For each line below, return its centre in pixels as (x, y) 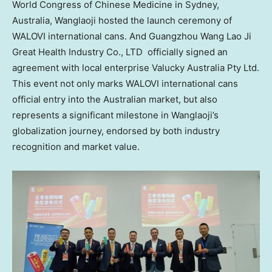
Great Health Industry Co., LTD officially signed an (120, 52)
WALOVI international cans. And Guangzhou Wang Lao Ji (132, 36)
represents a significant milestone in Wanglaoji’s (115, 115)
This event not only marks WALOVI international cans (125, 83)
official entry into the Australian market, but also (115, 99)
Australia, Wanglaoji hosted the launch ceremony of (122, 20)
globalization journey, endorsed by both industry (116, 131)
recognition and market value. (76, 146)
